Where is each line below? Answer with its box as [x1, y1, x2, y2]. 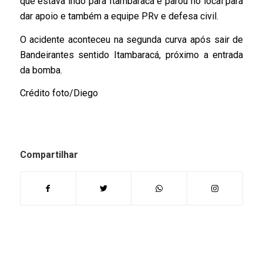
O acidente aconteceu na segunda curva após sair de [19, 33, 244, 45]
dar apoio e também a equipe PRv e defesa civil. [19, 11, 218, 22]
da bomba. [19, 64, 62, 76]
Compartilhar [19, 149, 78, 161]
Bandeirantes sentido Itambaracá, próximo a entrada [19, 49, 244, 60]
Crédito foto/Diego [19, 87, 98, 99]
